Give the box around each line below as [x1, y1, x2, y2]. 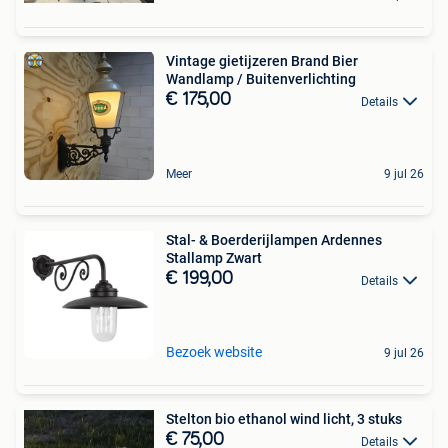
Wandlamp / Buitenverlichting [166, 71, 356, 88]
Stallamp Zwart [166, 250, 262, 267]
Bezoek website [166, 344, 262, 361]
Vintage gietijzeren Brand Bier [166, 53, 358, 70]
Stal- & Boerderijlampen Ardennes [166, 232, 382, 249]
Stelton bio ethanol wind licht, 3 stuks [166, 411, 402, 428]
